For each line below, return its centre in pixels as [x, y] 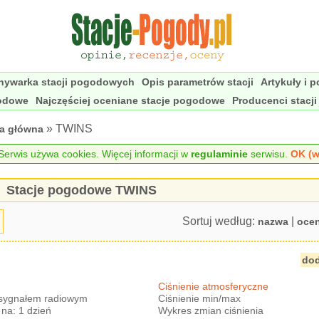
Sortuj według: [220, 221]
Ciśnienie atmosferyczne [214, 286]
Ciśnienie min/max [200, 298]
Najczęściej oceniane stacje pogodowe [130, 100]
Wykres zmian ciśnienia [211, 310]
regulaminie [219, 154]
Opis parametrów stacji [198, 82]
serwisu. [269, 154]
